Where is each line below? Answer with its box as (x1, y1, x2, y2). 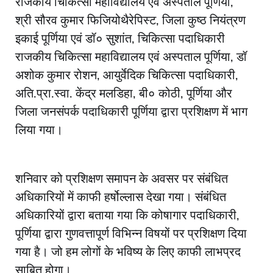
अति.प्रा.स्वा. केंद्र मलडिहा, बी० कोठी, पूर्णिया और (15, 85, 232, 102)
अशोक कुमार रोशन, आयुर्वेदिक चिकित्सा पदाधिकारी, (15, 66, 238, 83)
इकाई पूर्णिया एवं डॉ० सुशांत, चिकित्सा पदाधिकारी (15, 30, 225, 47)
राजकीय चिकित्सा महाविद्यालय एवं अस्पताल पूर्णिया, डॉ (15, 48, 247, 65)
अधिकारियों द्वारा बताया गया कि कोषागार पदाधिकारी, (15, 207, 239, 224)
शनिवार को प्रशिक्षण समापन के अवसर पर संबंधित (15, 170, 228, 187)
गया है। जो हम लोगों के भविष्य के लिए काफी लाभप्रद (15, 243, 241, 260)
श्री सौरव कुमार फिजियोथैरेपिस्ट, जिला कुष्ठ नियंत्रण (15, 12, 246, 29)
